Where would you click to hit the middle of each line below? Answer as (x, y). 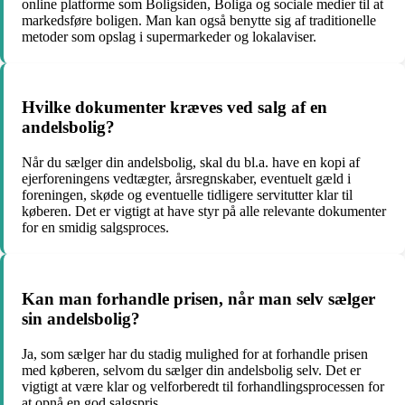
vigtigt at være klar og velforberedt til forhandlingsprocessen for (203, 386)
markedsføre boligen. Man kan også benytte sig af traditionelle (199, 20)
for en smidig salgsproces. (95, 228)
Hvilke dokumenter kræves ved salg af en (174, 108)
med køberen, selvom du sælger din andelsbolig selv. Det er (191, 370)
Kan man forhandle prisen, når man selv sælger (198, 298)
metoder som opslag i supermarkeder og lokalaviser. (169, 36)
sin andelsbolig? (81, 318)
